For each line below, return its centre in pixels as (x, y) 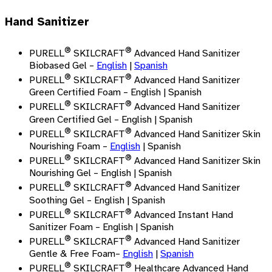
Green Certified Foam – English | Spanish (115, 93)
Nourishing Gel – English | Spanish (100, 173)
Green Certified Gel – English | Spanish (111, 119)
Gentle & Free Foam (72, 254)
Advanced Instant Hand (182, 215)
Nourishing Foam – (70, 146)
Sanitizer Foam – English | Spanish (101, 227)
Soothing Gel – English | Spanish (97, 200)
